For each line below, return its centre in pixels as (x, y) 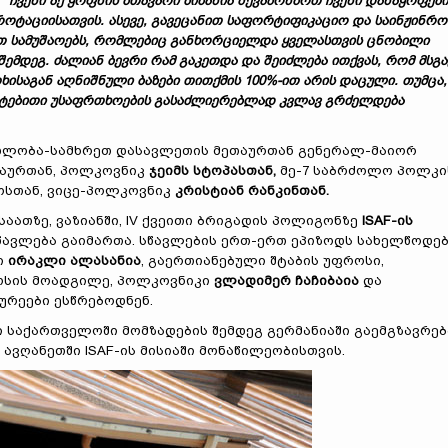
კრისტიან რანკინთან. (252, 190)
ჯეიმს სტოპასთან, (212, 170)
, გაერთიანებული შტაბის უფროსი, (262, 260)
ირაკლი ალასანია (74, 260)
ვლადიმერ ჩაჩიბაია (286, 280)
